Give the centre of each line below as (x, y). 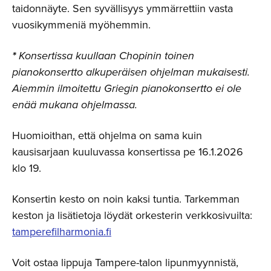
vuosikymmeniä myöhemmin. (83, 24)
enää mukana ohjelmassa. (75, 104)
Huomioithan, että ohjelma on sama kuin (107, 135)
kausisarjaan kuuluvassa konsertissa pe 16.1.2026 (128, 152)
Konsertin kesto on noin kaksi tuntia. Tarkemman (126, 199)
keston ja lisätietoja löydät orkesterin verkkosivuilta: (132, 215)
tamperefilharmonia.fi (62, 231)
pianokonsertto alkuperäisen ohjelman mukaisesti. (131, 72)
